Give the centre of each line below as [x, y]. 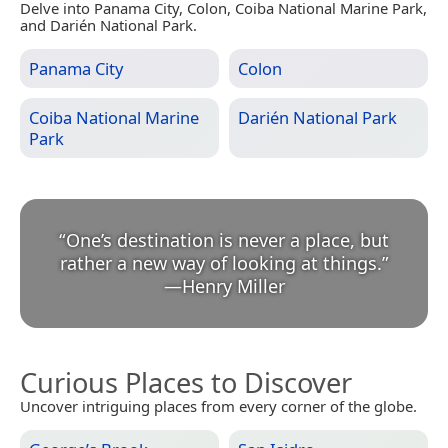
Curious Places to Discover [186, 383]
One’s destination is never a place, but [227, 240]
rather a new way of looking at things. [220, 263]
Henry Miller [233, 286]
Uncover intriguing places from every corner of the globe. [218, 406]
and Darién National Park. [108, 25]
